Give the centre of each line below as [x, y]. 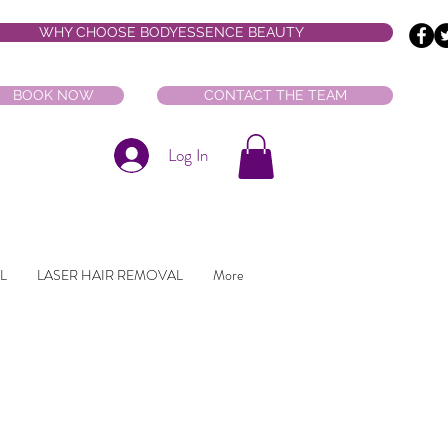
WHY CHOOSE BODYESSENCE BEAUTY [171, 32]
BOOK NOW [53, 95]
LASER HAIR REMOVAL [109, 275]
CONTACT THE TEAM [275, 95]
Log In [187, 155]
